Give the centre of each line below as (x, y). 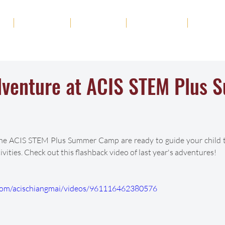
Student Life (157, 24)
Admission (98, 24)
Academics (42, 24)
